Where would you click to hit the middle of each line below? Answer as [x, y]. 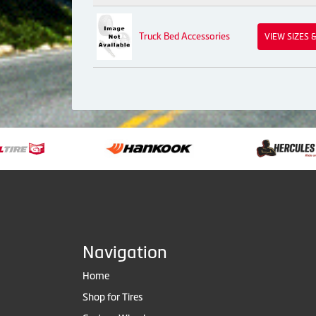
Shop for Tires [113, 297]
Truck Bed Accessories [184, 36]
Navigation [125, 252]
